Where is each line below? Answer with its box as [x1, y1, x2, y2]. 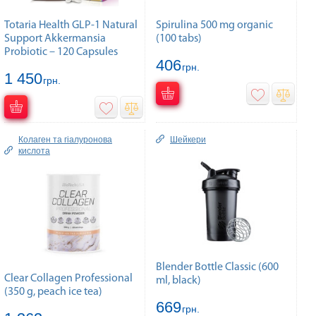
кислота [18, 145, 50, 156]
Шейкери [170, 134, 206, 145]
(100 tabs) [156, 32, 202, 44]
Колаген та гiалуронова [18, 134, 112, 145]
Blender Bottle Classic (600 [156, 261, 279, 273]
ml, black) [156, 274, 201, 286]
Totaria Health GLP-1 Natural [4, 19, 138, 31]
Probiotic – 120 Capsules [4, 46, 118, 58]
